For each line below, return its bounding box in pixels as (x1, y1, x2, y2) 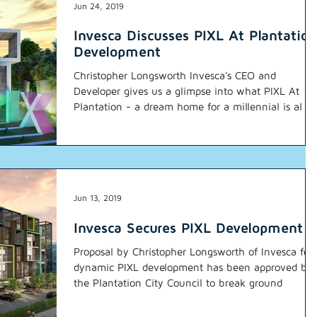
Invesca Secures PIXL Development (74, 219, 303, 236)
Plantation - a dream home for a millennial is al (74, 100, 302, 113)
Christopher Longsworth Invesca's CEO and (74, 69, 276, 82)
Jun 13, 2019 (74, 192, 122, 203)
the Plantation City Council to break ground (74, 276, 282, 289)
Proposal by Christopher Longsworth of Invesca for (74, 245, 313, 258)
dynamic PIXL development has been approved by (74, 260, 313, 273)
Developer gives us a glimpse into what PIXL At (74, 85, 299, 98)
